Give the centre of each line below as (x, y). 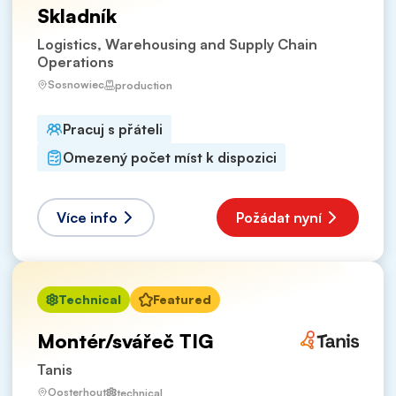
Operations (76, 62)
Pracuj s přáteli (113, 129)
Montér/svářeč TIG (126, 341)
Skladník (77, 16)
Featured (182, 300)
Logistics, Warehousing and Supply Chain (177, 45)
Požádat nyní (279, 218)
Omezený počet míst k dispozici (170, 158)
